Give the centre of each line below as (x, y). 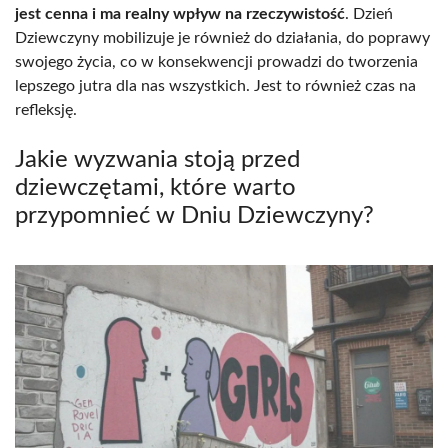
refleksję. (46, 109)
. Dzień (369, 13)
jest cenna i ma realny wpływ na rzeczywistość (180, 13)
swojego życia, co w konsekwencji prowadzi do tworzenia (216, 61)
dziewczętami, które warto (155, 187)
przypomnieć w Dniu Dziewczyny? (194, 215)
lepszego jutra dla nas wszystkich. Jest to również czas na (215, 85)
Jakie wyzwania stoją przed (157, 159)
